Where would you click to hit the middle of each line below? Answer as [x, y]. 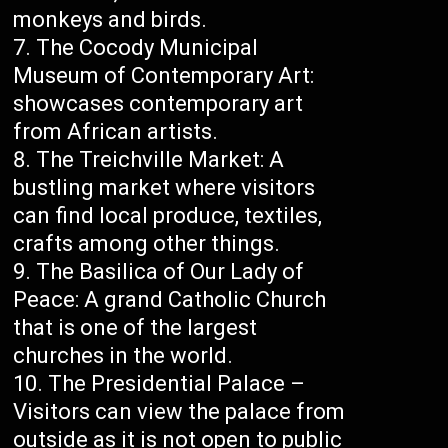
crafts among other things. [147, 244]
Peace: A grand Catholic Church [170, 300]
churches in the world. [123, 356]
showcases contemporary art [158, 104]
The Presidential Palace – [177, 384]
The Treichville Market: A [160, 160]
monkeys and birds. [110, 20]
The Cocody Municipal [147, 48]
